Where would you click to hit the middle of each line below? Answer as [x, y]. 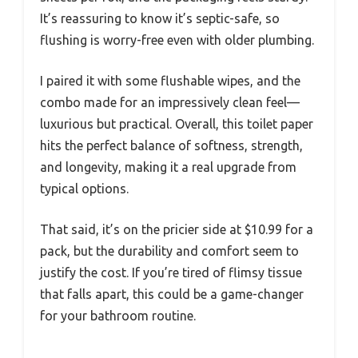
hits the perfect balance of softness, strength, [171, 146]
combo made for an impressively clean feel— [170, 103]
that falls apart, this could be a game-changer [172, 294]
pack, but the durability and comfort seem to [169, 251]
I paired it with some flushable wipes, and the [170, 81]
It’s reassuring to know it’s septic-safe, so [160, 19]
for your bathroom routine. [118, 316]
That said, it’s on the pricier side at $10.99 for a [177, 230]
